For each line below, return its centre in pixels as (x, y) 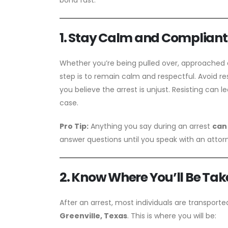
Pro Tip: (74, 126)
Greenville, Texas (93, 216)
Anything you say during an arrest (150, 126)
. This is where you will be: (172, 216)
